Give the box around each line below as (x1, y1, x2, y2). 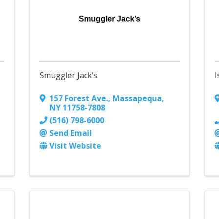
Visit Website (49, 140, 101, 152)
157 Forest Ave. (49, 93, 108, 104)
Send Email (49, 128, 92, 139)
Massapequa (112, 93, 162, 104)
